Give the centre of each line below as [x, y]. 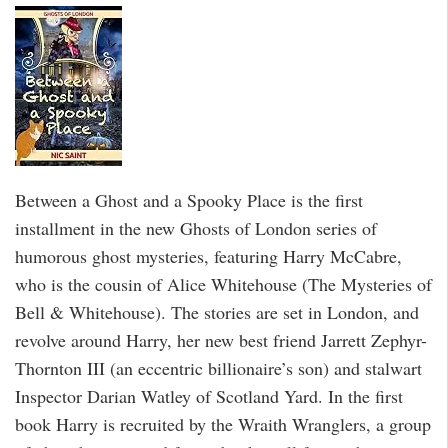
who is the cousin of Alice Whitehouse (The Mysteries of [223, 284]
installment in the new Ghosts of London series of [196, 228]
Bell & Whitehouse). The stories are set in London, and [217, 312]
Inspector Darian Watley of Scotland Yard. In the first [209, 396]
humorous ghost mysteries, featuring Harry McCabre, [208, 256]
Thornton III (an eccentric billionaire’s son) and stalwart [218, 368]
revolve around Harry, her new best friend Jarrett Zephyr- [221, 340]
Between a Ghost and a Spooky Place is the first [189, 200]
